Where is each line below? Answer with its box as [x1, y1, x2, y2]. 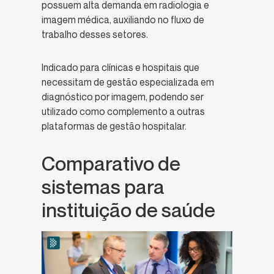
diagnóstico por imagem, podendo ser [42, 91, 204, 103]
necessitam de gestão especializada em [42, 76, 214, 89]
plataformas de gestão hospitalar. [42, 120, 188, 133]
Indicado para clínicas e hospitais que [42, 61, 199, 74]
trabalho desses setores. [42, 28, 148, 41]
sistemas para [42, 175, 165, 199]
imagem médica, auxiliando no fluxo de [42, 13, 204, 26]
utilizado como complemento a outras [42, 105, 205, 118]
